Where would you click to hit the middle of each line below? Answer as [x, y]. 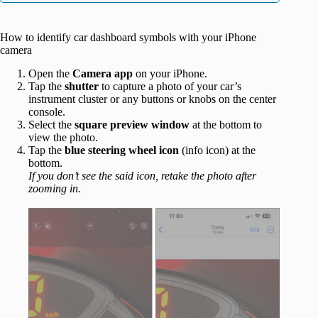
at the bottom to [227, 125]
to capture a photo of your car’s [171, 87]
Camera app [103, 74]
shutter [83, 87]
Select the [51, 125]
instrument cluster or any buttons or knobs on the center [152, 99]
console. [47, 112]
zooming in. [55, 189]
